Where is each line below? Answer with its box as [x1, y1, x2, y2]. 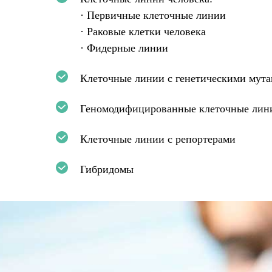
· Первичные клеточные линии [80, 9, 226, 21]
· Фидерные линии [80, 42, 168, 54]
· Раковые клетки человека [80, 25, 206, 38]
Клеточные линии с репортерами [80, 133, 236, 145]
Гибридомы [80, 163, 134, 175]
